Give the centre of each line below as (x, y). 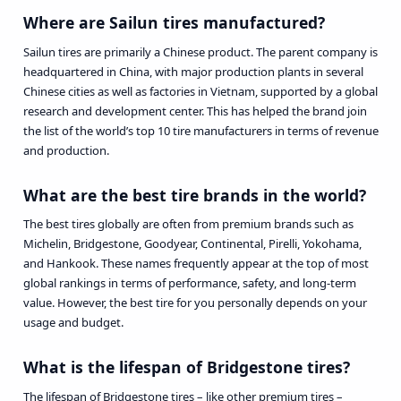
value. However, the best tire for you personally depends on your (195, 303)
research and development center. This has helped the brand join (195, 111)
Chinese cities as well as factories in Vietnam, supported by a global (200, 91)
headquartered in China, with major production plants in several (193, 71)
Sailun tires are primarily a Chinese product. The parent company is (200, 51)
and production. (66, 150)
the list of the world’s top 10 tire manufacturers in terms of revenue (200, 130)
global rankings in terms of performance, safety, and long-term (189, 283)
